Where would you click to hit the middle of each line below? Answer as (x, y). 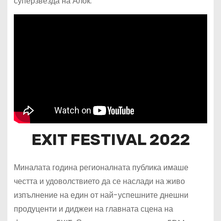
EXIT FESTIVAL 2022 (110, 140)
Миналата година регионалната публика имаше (101, 168)
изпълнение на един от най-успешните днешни (101, 195)
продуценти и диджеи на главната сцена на (93, 209)
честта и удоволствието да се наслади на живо (99, 182)
